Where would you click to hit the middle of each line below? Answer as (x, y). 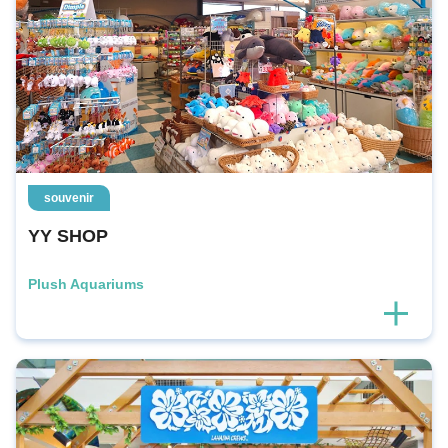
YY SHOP (68, 235)
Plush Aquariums (86, 283)
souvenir (69, 197)
